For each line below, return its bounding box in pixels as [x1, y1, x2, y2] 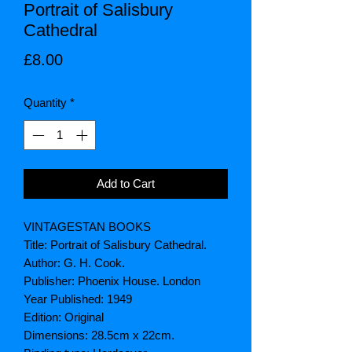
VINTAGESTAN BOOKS [24, 220, 151, 234]
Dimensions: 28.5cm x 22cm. [24, 328, 174, 343]
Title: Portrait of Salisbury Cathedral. [24, 238, 207, 252]
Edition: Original [24, 310, 104, 324]
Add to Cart [97, 177, 155, 191]
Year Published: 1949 [24, 292, 132, 306]
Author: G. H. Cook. [24, 256, 125, 270]
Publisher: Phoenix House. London [24, 274, 200, 288]
